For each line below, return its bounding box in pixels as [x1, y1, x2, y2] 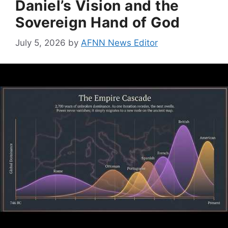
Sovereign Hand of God [15, 13, 180, 31]
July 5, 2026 [15, 38, 66, 48]
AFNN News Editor [81, 38, 158, 48]
